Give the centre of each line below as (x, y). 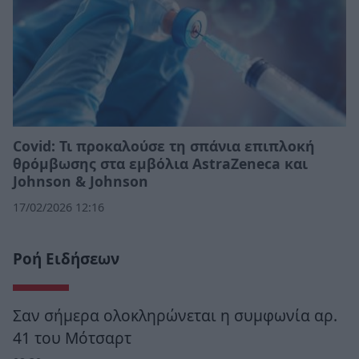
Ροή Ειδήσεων (66, 259)
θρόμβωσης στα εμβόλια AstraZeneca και (160, 164)
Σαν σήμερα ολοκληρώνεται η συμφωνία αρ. (175, 316)
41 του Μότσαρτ (72, 338)
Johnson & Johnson (81, 182)
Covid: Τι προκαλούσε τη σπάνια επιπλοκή (164, 146)
